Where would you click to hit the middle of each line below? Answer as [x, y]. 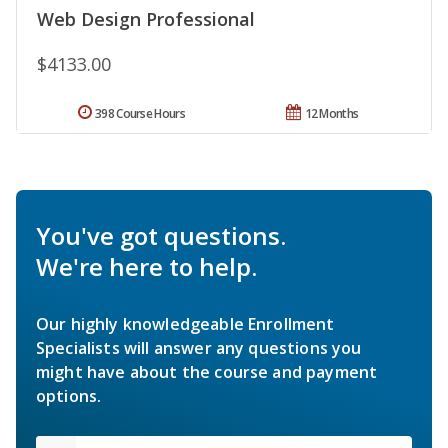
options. [69, 395]
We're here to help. [146, 266]
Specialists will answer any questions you [199, 347]
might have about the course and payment [207, 371]
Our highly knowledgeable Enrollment [185, 323]
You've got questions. [161, 235]
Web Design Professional [146, 18]
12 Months [331, 113]
